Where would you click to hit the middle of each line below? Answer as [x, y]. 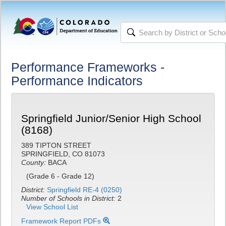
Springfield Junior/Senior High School [111, 119]
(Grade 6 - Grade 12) [60, 176]
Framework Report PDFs [62, 221]
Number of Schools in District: [69, 198]
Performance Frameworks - [88, 67]
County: [34, 162]
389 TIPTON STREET [56, 145]
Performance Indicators [77, 81]
